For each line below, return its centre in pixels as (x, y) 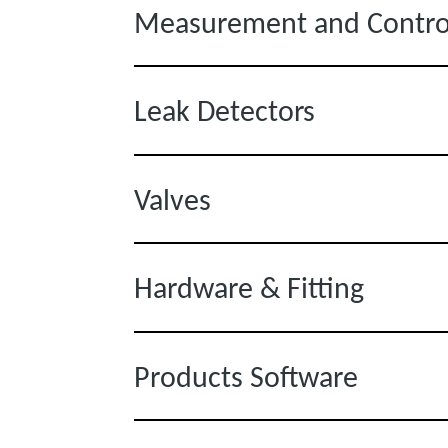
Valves (173, 199)
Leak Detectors (225, 110)
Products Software (246, 376)
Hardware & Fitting (249, 287)
